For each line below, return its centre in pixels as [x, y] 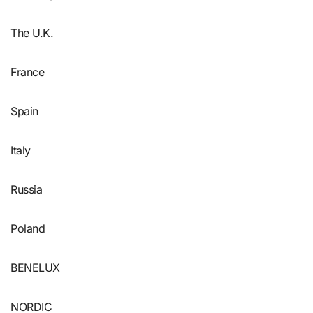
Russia [27, 189]
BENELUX [35, 267]
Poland [28, 228]
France [28, 72]
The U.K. [32, 32]
